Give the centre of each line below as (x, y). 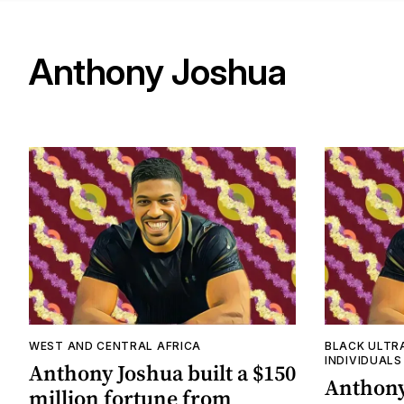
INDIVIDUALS (363, 361)
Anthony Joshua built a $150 (162, 373)
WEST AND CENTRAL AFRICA (115, 346)
